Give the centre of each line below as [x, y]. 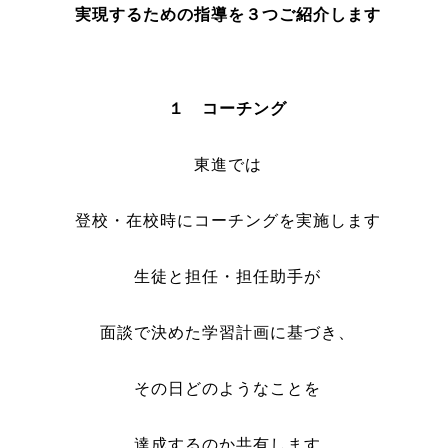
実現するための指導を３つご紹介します [227, 14]
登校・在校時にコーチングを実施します [227, 220]
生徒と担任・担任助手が [227, 276]
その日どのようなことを [227, 388]
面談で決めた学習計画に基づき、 [227, 332]
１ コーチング [227, 108]
